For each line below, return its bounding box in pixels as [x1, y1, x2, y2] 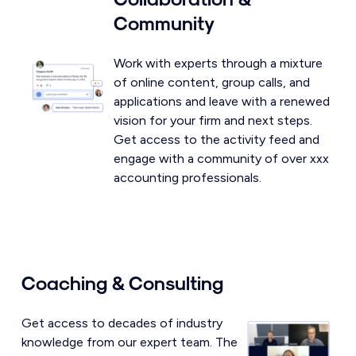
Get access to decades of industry [21, 315, 222, 331]
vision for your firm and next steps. [114, 112, 313, 128]
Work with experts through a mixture [114, 55, 323, 71]
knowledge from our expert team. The [21, 334, 238, 350]
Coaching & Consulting [21, 270, 223, 293]
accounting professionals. [114, 169, 262, 185]
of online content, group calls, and [114, 74, 311, 90]
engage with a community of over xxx [114, 150, 330, 166]
